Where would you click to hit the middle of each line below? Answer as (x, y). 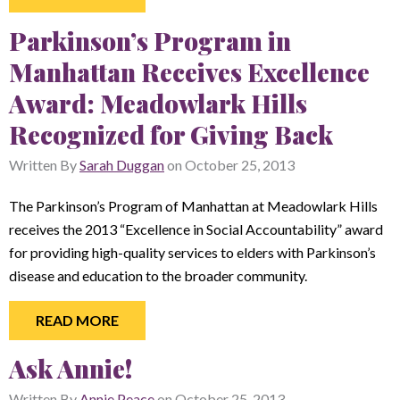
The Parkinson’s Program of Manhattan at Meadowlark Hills (193, 206)
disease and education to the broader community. (158, 275)
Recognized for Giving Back (171, 134)
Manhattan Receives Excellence (189, 72)
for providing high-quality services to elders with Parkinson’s (192, 252)
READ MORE (77, 320)
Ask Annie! (71, 368)
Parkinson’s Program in (150, 41)
